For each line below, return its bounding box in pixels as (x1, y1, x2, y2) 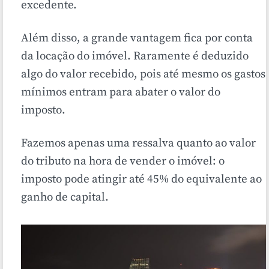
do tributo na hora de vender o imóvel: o (21, 154, 225, 169)
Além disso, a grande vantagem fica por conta (21, 31, 253, 46)
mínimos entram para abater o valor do (21, 85, 220, 100)
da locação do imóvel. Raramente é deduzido (21, 49, 249, 64)
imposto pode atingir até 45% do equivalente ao (21, 172, 262, 187)
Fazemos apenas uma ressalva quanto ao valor (21, 136, 256, 151)
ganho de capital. (21, 190, 109, 205)
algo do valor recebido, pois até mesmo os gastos (21, 67, 265, 82)
